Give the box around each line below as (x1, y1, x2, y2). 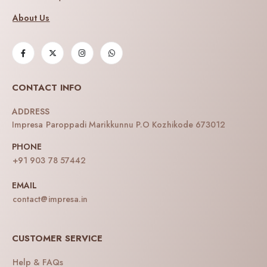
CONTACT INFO (12, 81, 82, 95)
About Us (13, 11, 50, 24)
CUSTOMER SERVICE (12, 231, 103, 245)
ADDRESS (12, 105, 50, 118)
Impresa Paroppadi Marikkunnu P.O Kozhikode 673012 (12, 119, 226, 131)
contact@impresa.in (13, 193, 88, 205)
